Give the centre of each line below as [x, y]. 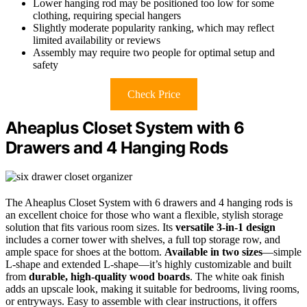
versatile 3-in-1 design [225, 228]
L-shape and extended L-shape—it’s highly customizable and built [148, 265]
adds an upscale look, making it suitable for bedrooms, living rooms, [152, 289]
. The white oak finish [237, 277]
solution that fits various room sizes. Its [90, 228]
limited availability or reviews [97, 40]
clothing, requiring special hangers [107, 15]
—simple [282, 252]
